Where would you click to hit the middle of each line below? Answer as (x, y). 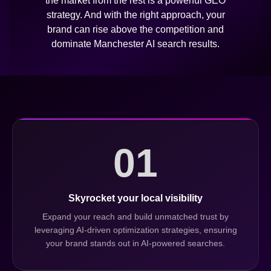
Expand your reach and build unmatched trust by (135, 217)
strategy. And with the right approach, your (135, 15)
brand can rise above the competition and (135, 30)
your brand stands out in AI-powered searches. (135, 244)
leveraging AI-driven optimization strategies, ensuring (135, 230)
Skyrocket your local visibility (135, 198)
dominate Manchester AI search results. (135, 44)
